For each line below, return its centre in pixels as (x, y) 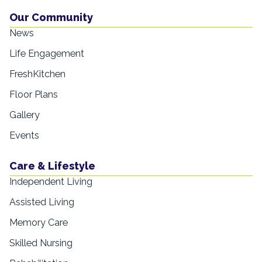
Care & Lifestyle (52, 166)
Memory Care (39, 223)
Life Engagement (47, 53)
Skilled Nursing (41, 243)
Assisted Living (42, 202)
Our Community (51, 17)
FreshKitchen (37, 74)
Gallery (25, 115)
